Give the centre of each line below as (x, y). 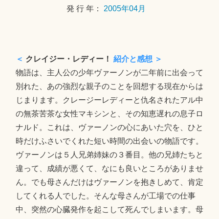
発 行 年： (85, 9)
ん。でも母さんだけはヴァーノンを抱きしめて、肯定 (109, 182)
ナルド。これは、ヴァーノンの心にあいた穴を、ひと (109, 127)
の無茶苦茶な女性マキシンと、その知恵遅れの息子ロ (109, 113)
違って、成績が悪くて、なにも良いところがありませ (109, 168)
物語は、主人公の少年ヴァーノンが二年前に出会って (109, 72)
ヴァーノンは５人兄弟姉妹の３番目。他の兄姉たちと (109, 154)
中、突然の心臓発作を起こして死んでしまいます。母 (109, 209)
